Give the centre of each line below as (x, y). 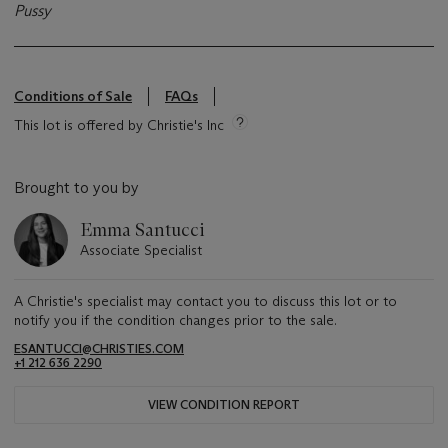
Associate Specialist (141, 249)
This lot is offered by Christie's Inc (119, 124)
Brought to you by (76, 187)
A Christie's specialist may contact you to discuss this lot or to (205, 300)
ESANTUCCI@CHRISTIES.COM (99, 348)
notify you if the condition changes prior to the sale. (175, 319)
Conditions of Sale (73, 95)
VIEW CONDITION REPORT (224, 404)
